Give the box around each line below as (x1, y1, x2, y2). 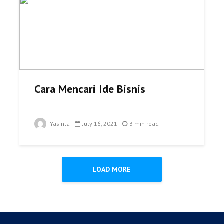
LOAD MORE (93, 164, 131, 174)
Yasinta (48, 119, 70, 127)
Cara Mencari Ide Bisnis (34, 81, 145, 96)
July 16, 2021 (82, 119, 117, 127)
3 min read (129, 119, 159, 127)
